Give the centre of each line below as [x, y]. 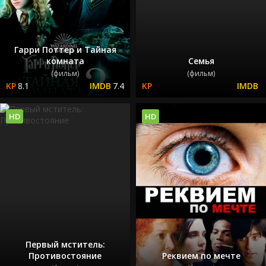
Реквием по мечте [201, 255]
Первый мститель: [65, 244]
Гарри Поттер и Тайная [65, 50]
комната [65, 61]
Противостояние [65, 255]
